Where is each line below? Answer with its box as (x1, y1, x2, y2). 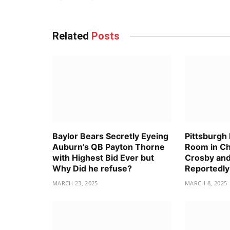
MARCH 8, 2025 (185, 179, 227, 187)
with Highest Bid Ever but (52, 152, 154, 163)
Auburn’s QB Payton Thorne (52, 141, 165, 152)
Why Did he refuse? (52, 163, 132, 174)
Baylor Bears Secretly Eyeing (52, 130, 168, 141)
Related (52, 30, 91, 43)
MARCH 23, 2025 (52, 179, 98, 187)
